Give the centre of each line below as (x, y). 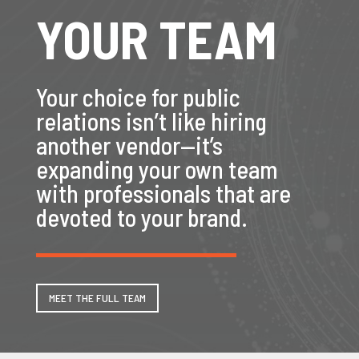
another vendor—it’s (129, 145)
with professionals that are (163, 194)
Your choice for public (138, 97)
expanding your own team (157, 169)
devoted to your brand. (141, 218)
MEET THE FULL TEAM (97, 298)
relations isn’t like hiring (151, 121)
